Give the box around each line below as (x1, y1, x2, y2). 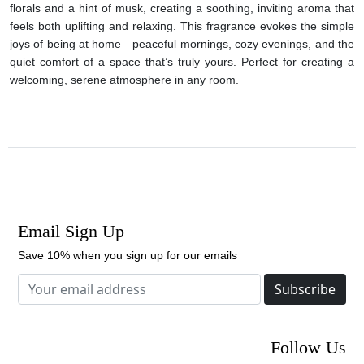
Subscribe (275, 280, 336, 299)
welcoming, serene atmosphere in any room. (10, 72, 239, 86)
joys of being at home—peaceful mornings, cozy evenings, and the (10, 37, 354, 50)
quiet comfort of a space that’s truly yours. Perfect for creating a (10, 54, 354, 68)
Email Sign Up (18, 221, 124, 241)
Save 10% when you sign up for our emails (18, 249, 237, 262)
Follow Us (271, 338, 346, 358)
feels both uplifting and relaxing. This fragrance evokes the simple (10, 19, 354, 32)
